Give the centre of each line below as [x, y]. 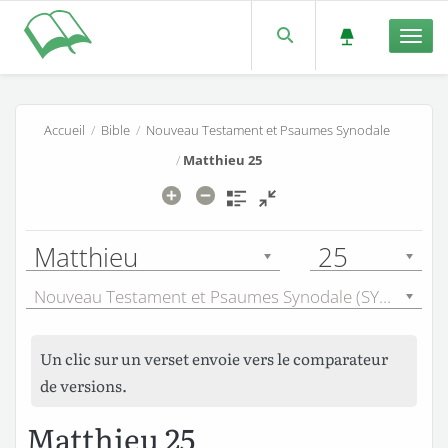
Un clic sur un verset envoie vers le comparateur [214, 358]
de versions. [84, 385]
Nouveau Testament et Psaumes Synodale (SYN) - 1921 [385, 297]
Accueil [65, 129]
